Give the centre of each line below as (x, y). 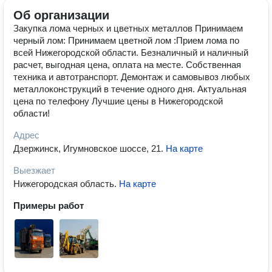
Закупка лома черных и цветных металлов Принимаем (128, 28)
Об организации (61, 15)
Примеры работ (49, 206)
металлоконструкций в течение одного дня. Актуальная (130, 89)
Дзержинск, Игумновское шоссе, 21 (87, 148)
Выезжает (34, 170)
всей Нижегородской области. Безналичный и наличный (131, 53)
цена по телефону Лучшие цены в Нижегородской (118, 101)
